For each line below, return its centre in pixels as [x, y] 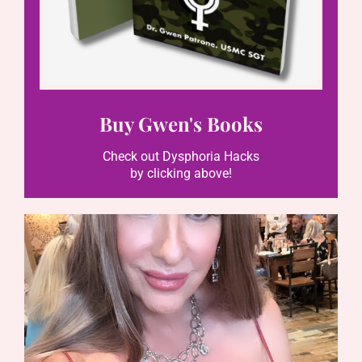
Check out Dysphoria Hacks [181, 156]
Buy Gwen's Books [181, 123]
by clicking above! [181, 173]
